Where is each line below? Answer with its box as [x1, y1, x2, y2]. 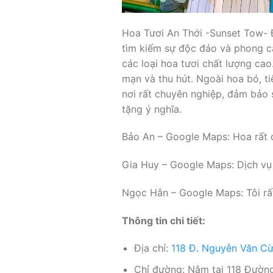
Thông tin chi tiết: [121, 214, 205, 227]
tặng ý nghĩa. [121, 102, 182, 115]
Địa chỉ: [134, 242, 172, 255]
